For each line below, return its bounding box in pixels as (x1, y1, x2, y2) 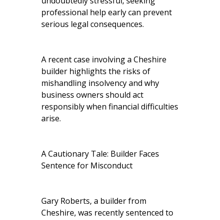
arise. (41, 112, 61, 124)
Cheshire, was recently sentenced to (41, 207, 173, 218)
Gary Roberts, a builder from (41, 195, 146, 206)
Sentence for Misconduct (41, 160, 133, 171)
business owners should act (41, 89, 143, 100)
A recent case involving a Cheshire (41, 54, 166, 65)
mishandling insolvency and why (41, 77, 159, 88)
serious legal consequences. (41, 18, 144, 29)
